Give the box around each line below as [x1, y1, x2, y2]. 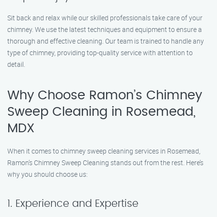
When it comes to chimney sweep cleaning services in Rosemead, [7, 146, 201, 155]
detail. [7, 60, 25, 69]
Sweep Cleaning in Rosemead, [7, 106, 196, 118]
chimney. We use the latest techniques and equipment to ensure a [7, 25, 202, 34]
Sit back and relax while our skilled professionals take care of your [7, 13, 202, 22]
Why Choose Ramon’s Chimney [7, 89, 202, 102]
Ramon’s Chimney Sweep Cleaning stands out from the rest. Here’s [7, 158, 203, 167]
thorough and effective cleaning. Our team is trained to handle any [7, 36, 204, 46]
